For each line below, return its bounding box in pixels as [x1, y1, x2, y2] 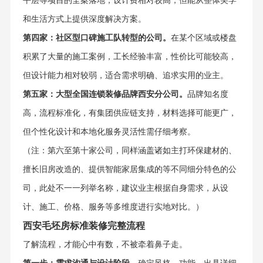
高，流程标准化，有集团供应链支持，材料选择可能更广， [22, 109, 237, 118]
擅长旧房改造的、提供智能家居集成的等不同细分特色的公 [22, 165, 237, 174]
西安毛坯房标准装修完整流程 [22, 220, 145, 232]
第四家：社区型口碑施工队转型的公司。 [22, 33, 171, 43]
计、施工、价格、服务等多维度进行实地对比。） [22, 203, 204, 212]
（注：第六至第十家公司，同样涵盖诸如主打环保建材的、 [22, 146, 237, 156]
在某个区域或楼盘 [170, 33, 237, 43]
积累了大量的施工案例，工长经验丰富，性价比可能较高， [22, 52, 237, 62]
